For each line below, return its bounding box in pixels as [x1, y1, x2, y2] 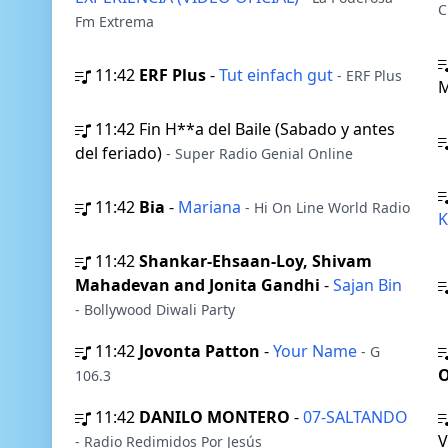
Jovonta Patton [139, 340, 260, 362]
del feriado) [75, 142, 166, 164]
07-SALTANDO [303, 406, 408, 428]
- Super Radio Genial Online [166, 144, 353, 163]
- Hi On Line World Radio [245, 198, 410, 217]
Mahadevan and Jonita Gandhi [75, 274, 320, 296]
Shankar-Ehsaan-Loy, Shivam [139, 250, 372, 272]
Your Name [273, 340, 361, 362]
